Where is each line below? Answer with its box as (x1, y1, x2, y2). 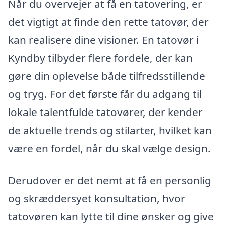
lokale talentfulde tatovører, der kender (8, 104, 203, 119)
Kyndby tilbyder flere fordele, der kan (8, 50, 193, 65)
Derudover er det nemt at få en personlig (8, 173, 211, 187)
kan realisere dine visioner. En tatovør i (8, 32, 199, 47)
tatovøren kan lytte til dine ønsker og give (8, 209, 214, 223)
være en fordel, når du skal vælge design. (8, 141, 211, 155)
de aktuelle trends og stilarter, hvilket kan (8, 123, 212, 137)
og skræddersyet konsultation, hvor (8, 191, 185, 205)
